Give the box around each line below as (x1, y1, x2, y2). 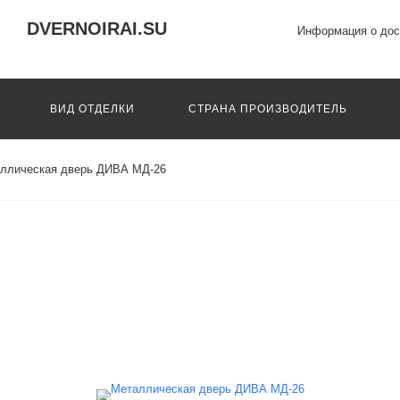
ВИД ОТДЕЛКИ (50, 103, 135, 115)
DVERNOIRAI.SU (27, 19, 167, 38)
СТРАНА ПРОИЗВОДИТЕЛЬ (188, 103, 347, 115)
